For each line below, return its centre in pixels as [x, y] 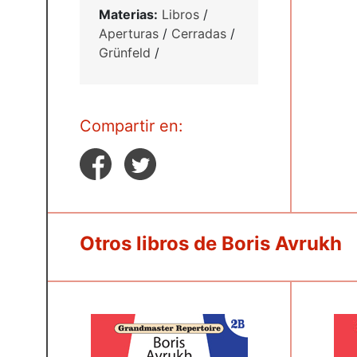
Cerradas [199, 33]
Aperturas [129, 33]
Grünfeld [125, 52]
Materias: [128, 14]
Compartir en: [131, 126]
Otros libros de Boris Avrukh [211, 243]
